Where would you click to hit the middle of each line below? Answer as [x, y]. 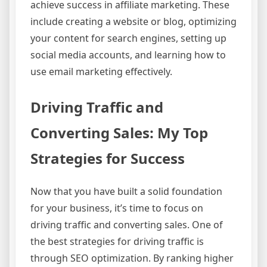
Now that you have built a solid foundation [126, 191]
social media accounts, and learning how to [128, 55]
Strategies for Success [108, 158]
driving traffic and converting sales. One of [127, 224]
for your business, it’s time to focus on [117, 208]
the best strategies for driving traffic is [117, 241]
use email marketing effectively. [101, 71]
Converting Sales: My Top [119, 132]
